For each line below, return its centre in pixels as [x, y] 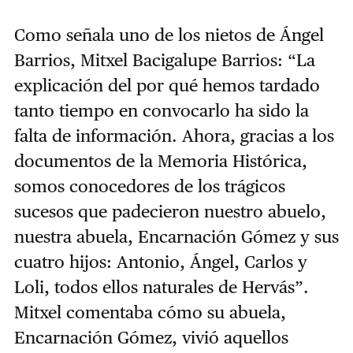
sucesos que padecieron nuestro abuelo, [170, 212]
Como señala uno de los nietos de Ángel [169, 35]
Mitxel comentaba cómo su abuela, [150, 312]
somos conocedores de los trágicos [149, 186]
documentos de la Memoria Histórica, [160, 161]
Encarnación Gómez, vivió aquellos [151, 338]
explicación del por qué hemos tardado [167, 85]
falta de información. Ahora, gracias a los [174, 136]
